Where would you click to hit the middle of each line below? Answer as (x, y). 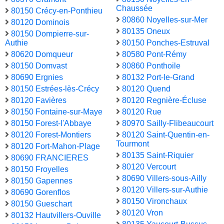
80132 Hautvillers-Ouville (56, 215)
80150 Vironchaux (154, 201)
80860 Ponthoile (151, 66)
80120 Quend (146, 89)
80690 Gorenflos (40, 192)
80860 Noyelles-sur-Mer (165, 20)
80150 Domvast (39, 66)
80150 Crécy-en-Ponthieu (57, 11)
